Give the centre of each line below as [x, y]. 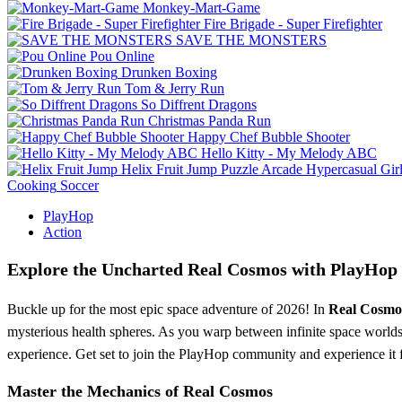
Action [62, 232]
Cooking [32, 185]
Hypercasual [341, 169]
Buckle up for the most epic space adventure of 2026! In [168, 309]
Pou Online [122, 56]
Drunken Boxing [169, 72]
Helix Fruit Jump [169, 169]
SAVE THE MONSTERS [251, 39]
